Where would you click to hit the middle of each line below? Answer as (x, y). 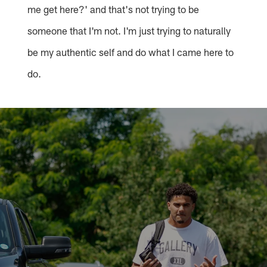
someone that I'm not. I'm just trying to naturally (129, 31)
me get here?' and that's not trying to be (114, 9)
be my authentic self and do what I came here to (131, 52)
